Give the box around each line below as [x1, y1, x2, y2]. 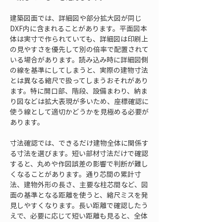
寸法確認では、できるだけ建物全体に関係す [10, 138, 149, 148]
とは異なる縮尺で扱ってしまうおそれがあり [10, 75, 148, 85]
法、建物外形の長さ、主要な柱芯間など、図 [10, 179, 148, 189]
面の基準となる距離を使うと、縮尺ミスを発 [10, 190, 148, 200]
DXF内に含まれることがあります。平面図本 [10, 23, 147, 33]
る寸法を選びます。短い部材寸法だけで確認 [10, 148, 148, 158]
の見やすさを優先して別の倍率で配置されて [10, 44, 149, 54]
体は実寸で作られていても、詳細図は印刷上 [10, 34, 148, 44]
